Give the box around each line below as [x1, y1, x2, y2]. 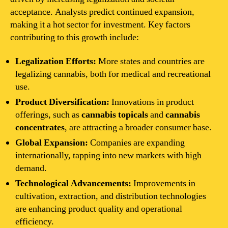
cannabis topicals [81, 109, 148, 121]
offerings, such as [15, 109, 81, 121]
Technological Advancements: [15, 178, 131, 189]
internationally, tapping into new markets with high [15, 150, 202, 161]
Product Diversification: [15, 96, 109, 108]
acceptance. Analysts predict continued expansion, [10, 6, 194, 18]
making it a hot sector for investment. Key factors [10, 18, 190, 31]
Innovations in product [109, 96, 194, 108]
